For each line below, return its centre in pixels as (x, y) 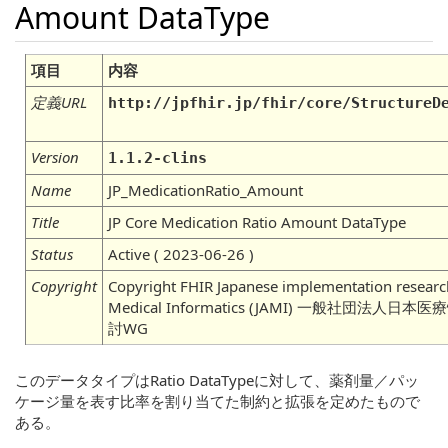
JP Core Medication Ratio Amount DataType (257, 222)
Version (55, 157)
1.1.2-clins (157, 158)
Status (52, 254)
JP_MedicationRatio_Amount (205, 190)
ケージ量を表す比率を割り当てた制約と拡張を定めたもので (217, 401)
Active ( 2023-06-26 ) (181, 254)
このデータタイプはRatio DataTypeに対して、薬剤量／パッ (217, 380)
